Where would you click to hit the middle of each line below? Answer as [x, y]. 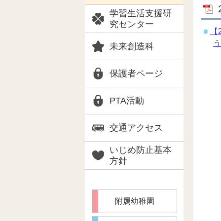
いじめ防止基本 [141, 150]
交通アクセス [136, 128]
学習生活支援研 [141, 13]
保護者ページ [136, 74]
